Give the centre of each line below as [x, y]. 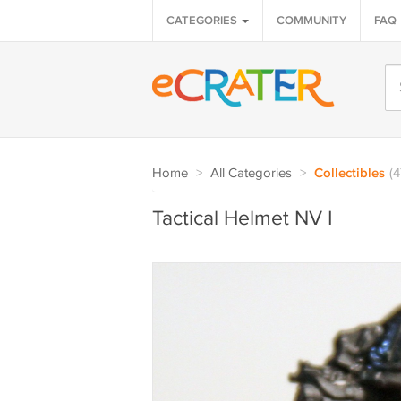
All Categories [251, 173]
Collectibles [349, 174]
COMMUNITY [311, 21]
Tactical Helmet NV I [242, 219]
